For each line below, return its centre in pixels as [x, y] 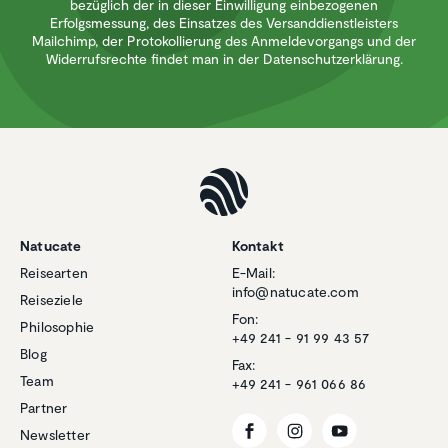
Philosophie [57, 327]
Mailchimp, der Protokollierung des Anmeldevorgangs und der [224, 41]
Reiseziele [51, 300]
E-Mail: [253, 273]
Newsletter [55, 435]
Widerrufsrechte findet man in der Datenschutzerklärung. [224, 59]
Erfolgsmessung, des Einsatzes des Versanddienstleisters [224, 23]
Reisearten [54, 273]
